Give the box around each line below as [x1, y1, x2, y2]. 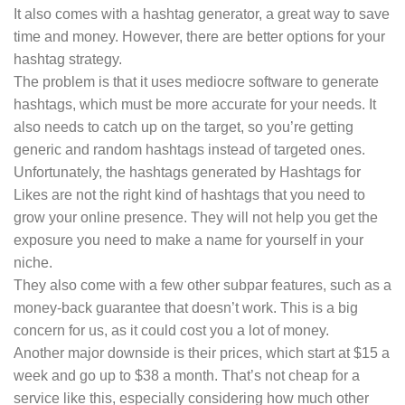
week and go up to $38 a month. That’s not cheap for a [14, 367, 360, 383]
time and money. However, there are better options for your [14, 28, 385, 44]
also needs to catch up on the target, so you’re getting [14, 118, 353, 135]
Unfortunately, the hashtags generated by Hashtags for [14, 164, 361, 180]
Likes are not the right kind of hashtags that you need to [14, 186, 365, 202]
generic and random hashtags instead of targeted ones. [14, 141, 365, 157]
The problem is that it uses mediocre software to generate [14, 73, 379, 89]
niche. [14, 254, 52, 270]
